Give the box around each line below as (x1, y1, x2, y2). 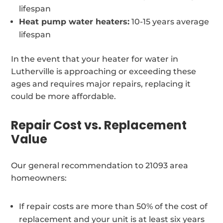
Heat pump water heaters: (19, 16, 130, 26)
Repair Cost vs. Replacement (11, 116, 187, 133)
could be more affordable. (11, 91, 116, 101)
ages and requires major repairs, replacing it (11, 79, 191, 89)
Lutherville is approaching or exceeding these (11, 66, 197, 76)
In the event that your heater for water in (11, 54, 179, 64)
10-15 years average (129, 16, 210, 26)
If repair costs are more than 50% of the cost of (19, 201, 208, 211)
